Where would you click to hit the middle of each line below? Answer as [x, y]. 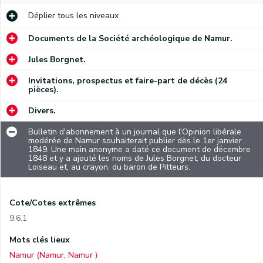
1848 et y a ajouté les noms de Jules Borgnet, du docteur [135, 158]
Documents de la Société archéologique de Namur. [130, 38]
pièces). [43, 90]
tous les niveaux [87, 16]
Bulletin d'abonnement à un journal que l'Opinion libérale [135, 132]
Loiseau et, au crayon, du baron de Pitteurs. [109, 167]
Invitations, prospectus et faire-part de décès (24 [128, 81]
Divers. [42, 111]
